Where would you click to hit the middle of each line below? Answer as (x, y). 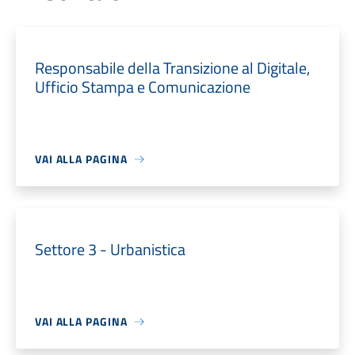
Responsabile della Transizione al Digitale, (172, 68)
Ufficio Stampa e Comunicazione (142, 87)
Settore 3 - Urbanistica (110, 249)
